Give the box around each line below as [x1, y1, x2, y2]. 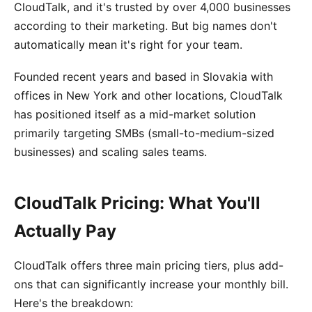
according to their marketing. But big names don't [14, 18, 277, 33]
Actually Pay [14, 221, 116, 242]
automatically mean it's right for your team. [14, 37, 242, 52]
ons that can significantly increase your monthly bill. [14, 277, 288, 292]
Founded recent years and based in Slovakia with [14, 70, 273, 84]
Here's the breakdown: [14, 296, 133, 311]
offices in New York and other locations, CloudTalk [14, 88, 283, 103]
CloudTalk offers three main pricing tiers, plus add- [14, 258, 283, 273]
